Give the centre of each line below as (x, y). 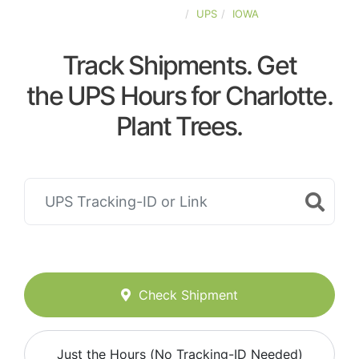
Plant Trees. (179, 126)
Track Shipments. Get (179, 65)
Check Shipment (188, 295)
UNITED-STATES (141, 14)
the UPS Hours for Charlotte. (179, 96)
